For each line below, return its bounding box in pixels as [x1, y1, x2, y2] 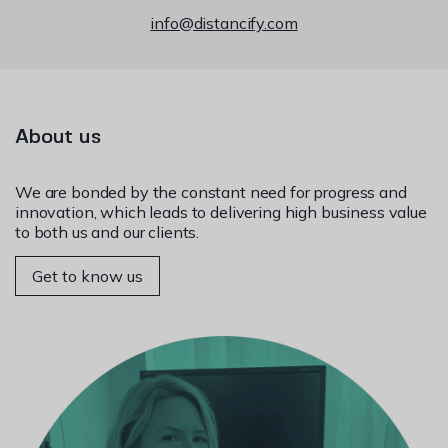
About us [15, 127, 101, 147]
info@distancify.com [150, 12, 298, 33]
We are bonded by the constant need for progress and [15, 181, 407, 202]
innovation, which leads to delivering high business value [15, 201, 427, 222]
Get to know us [32, 265, 143, 286]
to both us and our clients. [15, 221, 200, 242]
